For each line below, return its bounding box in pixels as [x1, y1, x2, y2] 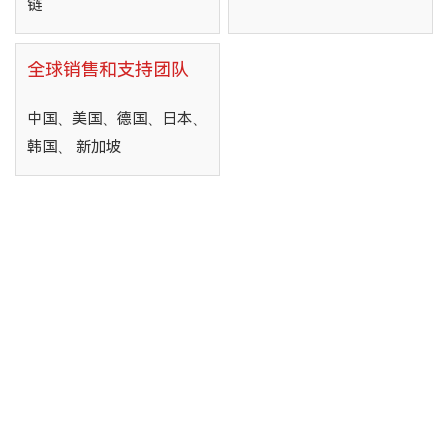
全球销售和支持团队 [26, 58, 189, 80]
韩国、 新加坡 [26, 138, 121, 157]
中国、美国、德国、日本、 [26, 110, 207, 129]
